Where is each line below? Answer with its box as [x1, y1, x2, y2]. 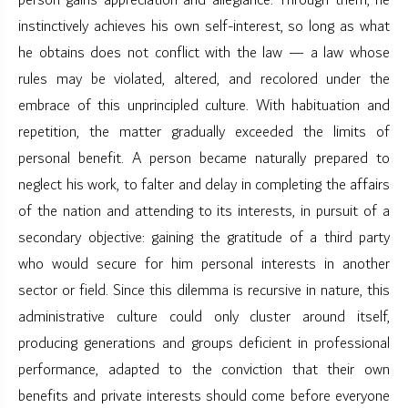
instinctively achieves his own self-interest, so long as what [18, 14, 390, 40]
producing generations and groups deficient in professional [18, 331, 390, 357]
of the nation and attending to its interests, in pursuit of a [18, 199, 390, 225]
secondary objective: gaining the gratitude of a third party [18, 225, 390, 251]
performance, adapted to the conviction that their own [18, 357, 390, 383]
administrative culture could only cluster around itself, [18, 304, 390, 331]
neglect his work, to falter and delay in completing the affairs [18, 172, 390, 199]
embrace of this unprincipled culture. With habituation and [18, 93, 390, 119]
